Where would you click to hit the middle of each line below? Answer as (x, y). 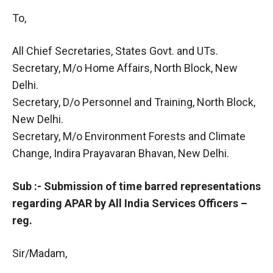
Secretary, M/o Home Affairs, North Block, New (125, 68)
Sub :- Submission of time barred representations (136, 186)
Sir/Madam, (40, 253)
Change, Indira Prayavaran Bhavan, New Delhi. (121, 153)
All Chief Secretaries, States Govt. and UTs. (115, 51)
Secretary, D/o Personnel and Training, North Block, (134, 102)
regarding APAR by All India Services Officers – (130, 203)
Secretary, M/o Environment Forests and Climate (129, 136)
